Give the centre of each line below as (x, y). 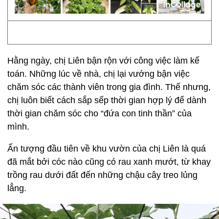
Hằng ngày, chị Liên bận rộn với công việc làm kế (103, 61)
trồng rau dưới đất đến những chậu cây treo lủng (102, 175)
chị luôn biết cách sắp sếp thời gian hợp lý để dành (107, 100)
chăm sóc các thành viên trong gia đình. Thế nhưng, (109, 87)
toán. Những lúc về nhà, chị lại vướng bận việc (99, 74)
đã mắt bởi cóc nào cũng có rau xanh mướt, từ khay (109, 162)
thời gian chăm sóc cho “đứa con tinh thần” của (99, 113)
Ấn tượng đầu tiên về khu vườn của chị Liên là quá (107, 149)
